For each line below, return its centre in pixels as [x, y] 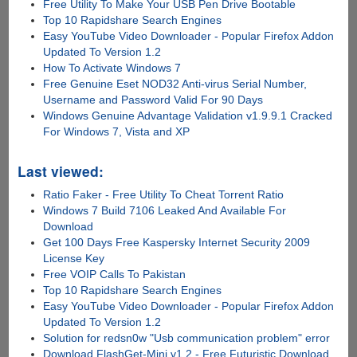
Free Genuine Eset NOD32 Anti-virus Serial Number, [175, 83]
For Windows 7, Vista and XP [117, 131]
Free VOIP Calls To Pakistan [115, 274]
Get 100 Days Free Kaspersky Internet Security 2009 [177, 242]
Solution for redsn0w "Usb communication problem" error [187, 337]
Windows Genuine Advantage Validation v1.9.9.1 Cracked [188, 115]
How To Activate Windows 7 [112, 67]
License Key [74, 258]
